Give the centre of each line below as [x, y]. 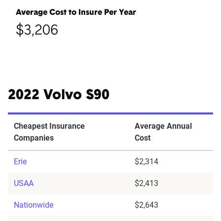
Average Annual [163, 126]
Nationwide [34, 205]
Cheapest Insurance [49, 126]
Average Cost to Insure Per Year [76, 13]
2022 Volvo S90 [59, 96]
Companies [34, 138]
